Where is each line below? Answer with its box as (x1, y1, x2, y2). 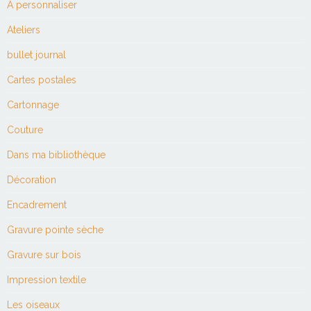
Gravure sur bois (7, 249, 81, 261)
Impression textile (7, 274, 86, 286)
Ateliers (7, 24, 40, 36)
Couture (7, 124, 43, 136)
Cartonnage (7, 99, 59, 111)
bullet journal (7, 49, 66, 61)
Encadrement (7, 199, 67, 211)
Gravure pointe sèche (7, 224, 103, 236)
